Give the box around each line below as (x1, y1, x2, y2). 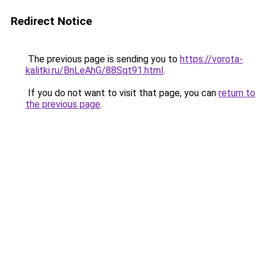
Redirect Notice (11, 14, 92, 28)
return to (218, 87, 255, 99)
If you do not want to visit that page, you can (26, 87, 218, 99)
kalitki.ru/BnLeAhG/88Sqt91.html (26, 65, 163, 76)
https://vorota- (180, 53, 243, 65)
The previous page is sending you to (26, 53, 180, 65)
